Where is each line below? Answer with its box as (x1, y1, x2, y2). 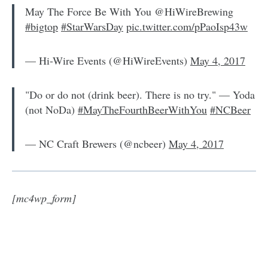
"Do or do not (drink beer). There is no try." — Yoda (25, 87, 255, 102)
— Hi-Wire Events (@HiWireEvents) (25, 53, 190, 68)
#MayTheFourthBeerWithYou (78, 102, 207, 117)
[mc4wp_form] (12, 190, 76, 205)
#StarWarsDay (61, 19, 123, 33)
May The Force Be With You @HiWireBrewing (25, 4, 233, 19)
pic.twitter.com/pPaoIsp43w (126, 19, 248, 33)
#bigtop (25, 19, 58, 33)
